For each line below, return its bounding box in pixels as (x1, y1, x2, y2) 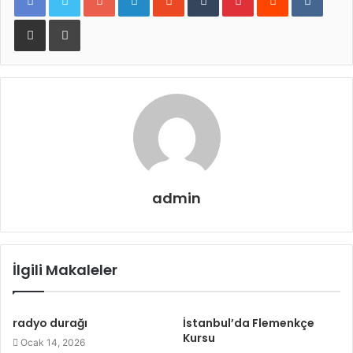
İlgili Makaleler (13, 260, 117, 280)
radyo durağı (13, 315, 87, 331)
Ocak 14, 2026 (20, 336, 85, 348)
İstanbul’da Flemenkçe (183, 315, 314, 331)
